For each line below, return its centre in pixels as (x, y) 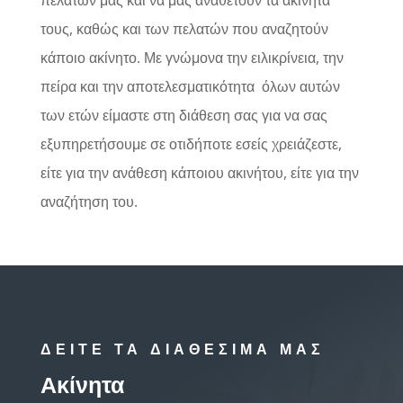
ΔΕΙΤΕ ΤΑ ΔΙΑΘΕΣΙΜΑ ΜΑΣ (182, 349)
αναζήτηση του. (89, 201)
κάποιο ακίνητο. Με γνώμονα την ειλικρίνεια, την (192, 57)
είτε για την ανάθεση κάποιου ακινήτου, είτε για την (199, 172)
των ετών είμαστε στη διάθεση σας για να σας (184, 115)
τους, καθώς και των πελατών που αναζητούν (184, 28)
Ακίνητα (82, 385)
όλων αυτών (300, 86)
